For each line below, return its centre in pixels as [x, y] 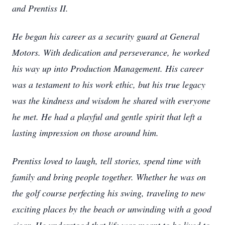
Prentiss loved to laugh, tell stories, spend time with [106, 161]
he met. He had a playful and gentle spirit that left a [107, 117]
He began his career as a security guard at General [106, 36]
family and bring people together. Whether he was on [109, 177]
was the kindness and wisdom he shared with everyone [111, 100]
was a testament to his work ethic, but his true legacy [109, 84]
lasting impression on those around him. [85, 133]
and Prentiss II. [40, 8]
